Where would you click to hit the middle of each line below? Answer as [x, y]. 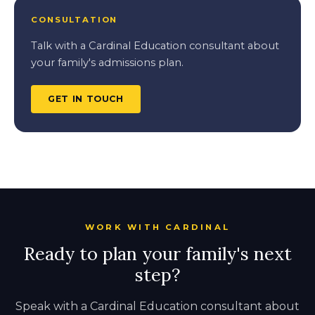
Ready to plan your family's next [157, 253]
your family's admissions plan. [108, 62]
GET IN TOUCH [86, 99]
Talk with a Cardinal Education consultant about [155, 45]
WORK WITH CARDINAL [157, 227]
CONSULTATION [75, 20]
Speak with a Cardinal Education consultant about [157, 306]
